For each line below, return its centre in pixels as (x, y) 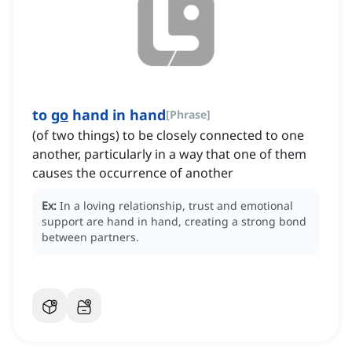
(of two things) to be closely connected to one (168, 136)
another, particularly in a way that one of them (169, 154)
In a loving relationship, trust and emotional (176, 206)
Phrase (188, 115)
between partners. (90, 237)
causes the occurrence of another (133, 173)
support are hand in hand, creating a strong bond (174, 222)
